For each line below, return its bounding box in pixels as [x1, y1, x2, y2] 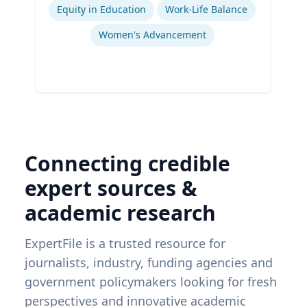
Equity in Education [57, 2, 146, 16]
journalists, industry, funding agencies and [25, 254, 273, 271]
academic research [25, 198, 216, 227]
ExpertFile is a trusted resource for [25, 234, 225, 251]
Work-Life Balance [165, 2, 247, 16]
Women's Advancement [98, 27, 206, 41]
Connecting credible [25, 149, 230, 177]
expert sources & [25, 173, 197, 202]
